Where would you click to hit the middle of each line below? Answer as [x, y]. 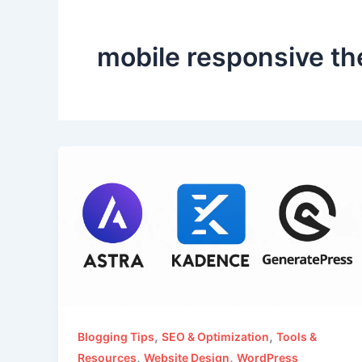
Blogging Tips [116, 337]
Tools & [297, 337]
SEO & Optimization [215, 337]
